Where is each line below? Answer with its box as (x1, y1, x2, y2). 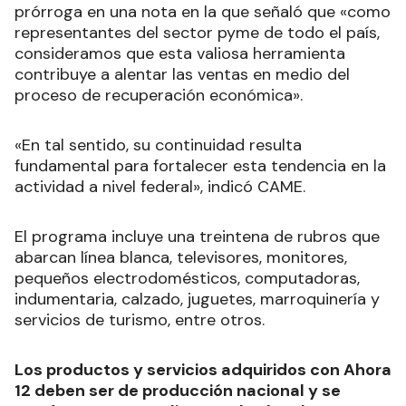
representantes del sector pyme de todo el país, (14, 21, 380, 43)
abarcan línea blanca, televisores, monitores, (14, 246, 347, 268)
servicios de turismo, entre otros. (14, 308, 265, 331)
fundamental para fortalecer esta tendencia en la (14, 154, 386, 177)
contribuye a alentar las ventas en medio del (14, 63, 350, 85)
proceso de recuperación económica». (14, 83, 303, 106)
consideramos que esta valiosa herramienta (14, 42, 345, 64)
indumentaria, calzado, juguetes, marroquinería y (14, 287, 380, 310)
